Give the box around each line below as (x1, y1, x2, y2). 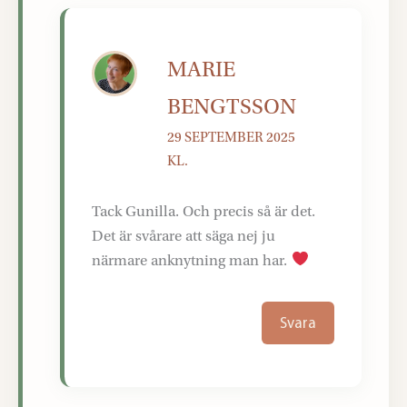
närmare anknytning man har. (92, 251, 292, 269)
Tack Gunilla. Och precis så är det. (92, 202, 316, 220)
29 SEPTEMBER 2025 (167, 129, 296, 146)
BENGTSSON (167, 94, 297, 120)
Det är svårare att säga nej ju (92, 226, 276, 244)
